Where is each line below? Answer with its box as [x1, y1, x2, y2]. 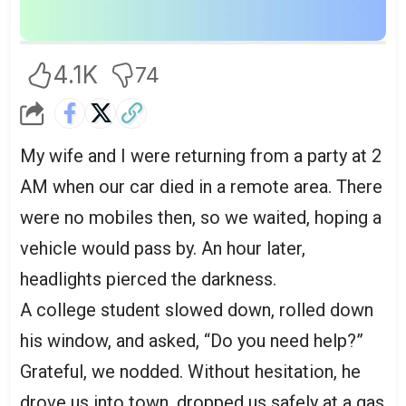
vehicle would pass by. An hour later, [20, 237, 305, 259]
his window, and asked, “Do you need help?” [20, 329, 363, 352]
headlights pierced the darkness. [20, 267, 276, 290]
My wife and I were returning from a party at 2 [20, 144, 382, 167]
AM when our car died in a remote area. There [20, 175, 382, 198]
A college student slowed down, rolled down [20, 298, 373, 321]
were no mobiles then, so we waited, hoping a [20, 206, 382, 228]
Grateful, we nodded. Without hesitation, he [20, 360, 361, 382]
